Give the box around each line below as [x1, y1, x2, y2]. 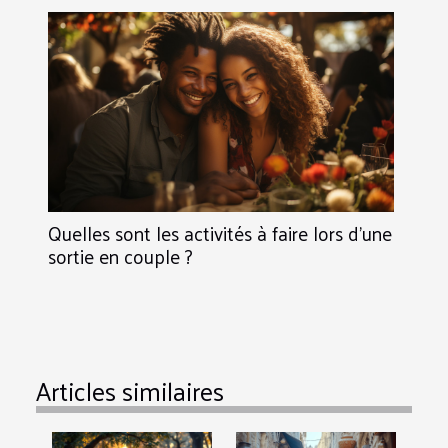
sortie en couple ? [48, 238, 193, 273]
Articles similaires [36, 367, 224, 413]
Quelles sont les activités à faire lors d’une [48, 215, 392, 250]
